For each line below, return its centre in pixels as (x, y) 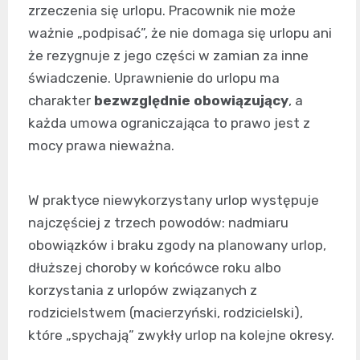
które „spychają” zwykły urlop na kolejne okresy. (181, 335)
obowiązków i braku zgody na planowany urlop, (177, 245)
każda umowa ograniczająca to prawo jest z (169, 123)
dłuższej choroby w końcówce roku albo (155, 268)
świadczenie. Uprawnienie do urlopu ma (154, 78)
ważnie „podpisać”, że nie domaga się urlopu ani (180, 33)
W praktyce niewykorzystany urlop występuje (174, 200)
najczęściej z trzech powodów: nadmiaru (158, 223)
